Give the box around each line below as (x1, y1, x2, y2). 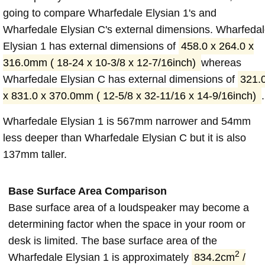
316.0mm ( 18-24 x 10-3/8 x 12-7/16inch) (3, 56, 199, 69)
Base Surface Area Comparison (8, 185, 167, 197)
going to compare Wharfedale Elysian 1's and (3, 7, 216, 19)
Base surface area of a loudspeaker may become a (8, 201, 249, 214)
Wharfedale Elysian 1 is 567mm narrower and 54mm (3, 115, 251, 127)
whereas (201, 56, 241, 69)
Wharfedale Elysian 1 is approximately (8, 251, 192, 263)
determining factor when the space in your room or (8, 218, 245, 230)
